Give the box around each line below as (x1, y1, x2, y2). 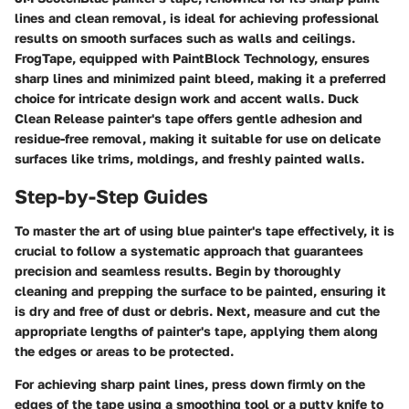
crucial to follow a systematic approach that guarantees (15, 243, 363, 258)
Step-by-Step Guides (15, 184, 208, 208)
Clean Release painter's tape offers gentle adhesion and (15, 110, 362, 126)
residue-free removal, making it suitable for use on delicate (15, 130, 381, 146)
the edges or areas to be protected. (15, 343, 234, 359)
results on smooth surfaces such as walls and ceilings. (15, 29, 355, 46)
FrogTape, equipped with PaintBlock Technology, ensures (15, 49, 370, 66)
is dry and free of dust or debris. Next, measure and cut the (15, 303, 380, 319)
